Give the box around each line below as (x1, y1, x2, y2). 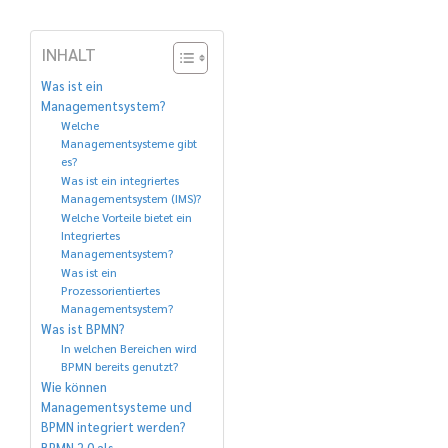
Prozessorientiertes (60, 283, 160, 299)
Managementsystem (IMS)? (60, 191, 201, 207)
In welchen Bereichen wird (60, 341, 197, 357)
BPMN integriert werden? (41, 419, 186, 436)
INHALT (41, 42, 96, 65)
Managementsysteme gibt (60, 136, 197, 152)
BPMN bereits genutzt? (60, 359, 178, 375)
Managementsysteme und (41, 399, 192, 416)
